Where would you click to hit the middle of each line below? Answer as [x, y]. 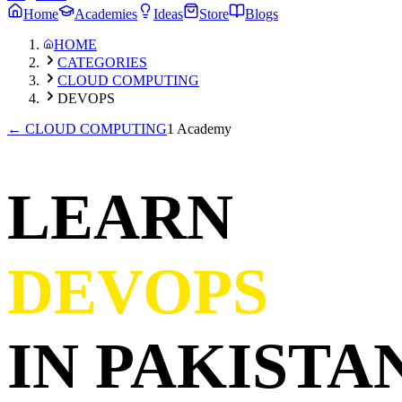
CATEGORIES [102, 62]
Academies [106, 14]
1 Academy [199, 129]
